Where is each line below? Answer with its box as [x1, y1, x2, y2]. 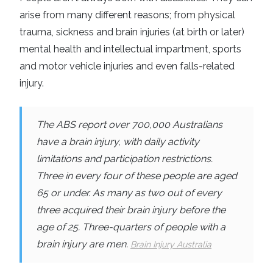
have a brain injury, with [37, 135, 144, 147]
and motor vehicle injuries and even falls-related [19, 60, 235, 72]
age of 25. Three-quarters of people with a [37, 221, 225, 233]
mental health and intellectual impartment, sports [19, 43, 241, 55]
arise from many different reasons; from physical [19, 9, 235, 21]
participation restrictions [104, 152, 211, 165]
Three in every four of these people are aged [37, 169, 237, 182]
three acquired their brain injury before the [37, 204, 225, 216]
